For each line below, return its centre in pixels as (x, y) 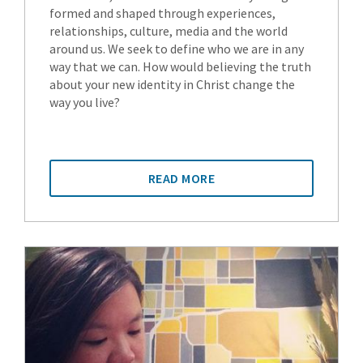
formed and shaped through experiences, (162, 13)
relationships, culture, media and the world (169, 31)
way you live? (85, 102)
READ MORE (181, 178)
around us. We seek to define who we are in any (177, 49)
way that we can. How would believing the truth (180, 66)
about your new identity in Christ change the (172, 84)
